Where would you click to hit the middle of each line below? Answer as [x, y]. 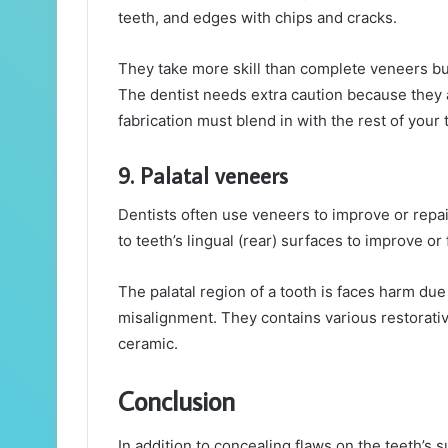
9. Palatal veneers [203, 174]
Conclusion [176, 401]
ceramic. [150, 344]
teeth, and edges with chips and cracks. [257, 17]
